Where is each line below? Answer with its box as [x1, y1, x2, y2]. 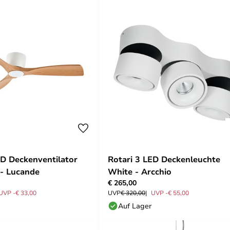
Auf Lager [118, 200, 151, 210]
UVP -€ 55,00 [151, 188, 189, 197]
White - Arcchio [108, 165, 171, 177]
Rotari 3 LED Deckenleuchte [108, 153, 220, 165]
